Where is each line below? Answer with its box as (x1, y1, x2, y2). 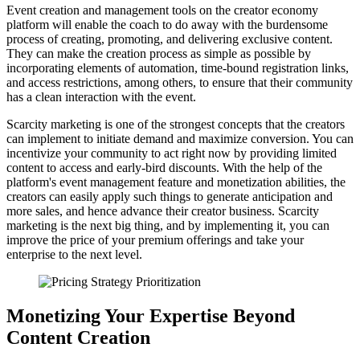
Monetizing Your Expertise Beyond (6, 305, 295, 326)
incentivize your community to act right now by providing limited (6, 145, 337, 160)
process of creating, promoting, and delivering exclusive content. (6, 31, 333, 46)
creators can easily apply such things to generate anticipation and (6, 189, 333, 203)
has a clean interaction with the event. (6, 89, 196, 104)
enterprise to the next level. (6, 247, 142, 261)
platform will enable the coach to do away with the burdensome (6, 17, 328, 31)
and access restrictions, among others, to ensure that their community (6, 75, 353, 89)
